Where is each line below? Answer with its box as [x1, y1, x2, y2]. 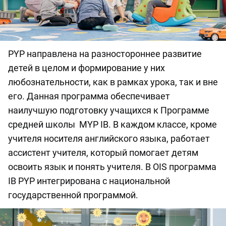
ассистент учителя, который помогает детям [8, 147, 198, 158]
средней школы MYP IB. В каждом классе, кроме [8, 119, 217, 130]
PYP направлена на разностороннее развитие [8, 48, 202, 59]
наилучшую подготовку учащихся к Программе [8, 104, 209, 116]
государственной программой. [8, 189, 138, 200]
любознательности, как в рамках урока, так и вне [8, 76, 218, 87]
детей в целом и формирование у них [8, 62, 165, 73]
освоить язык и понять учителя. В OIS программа [8, 161, 216, 172]
